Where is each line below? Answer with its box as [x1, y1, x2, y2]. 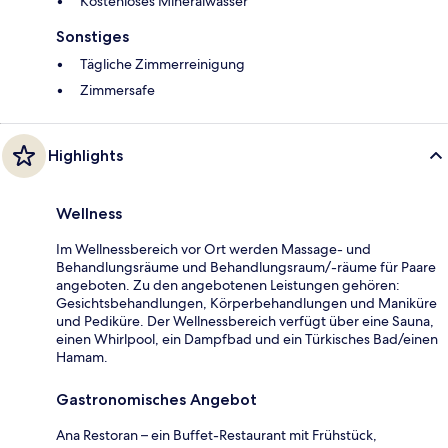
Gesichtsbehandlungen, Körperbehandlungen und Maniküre [56, 293, 437, 312]
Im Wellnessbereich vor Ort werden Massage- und [56, 239, 371, 258]
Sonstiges [56, 26, 129, 46]
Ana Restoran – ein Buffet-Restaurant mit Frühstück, [56, 425, 377, 444]
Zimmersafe [80, 80, 155, 99]
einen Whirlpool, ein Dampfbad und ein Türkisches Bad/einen [56, 329, 438, 348]
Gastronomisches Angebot [56, 389, 257, 409]
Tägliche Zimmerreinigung [80, 54, 245, 73]
